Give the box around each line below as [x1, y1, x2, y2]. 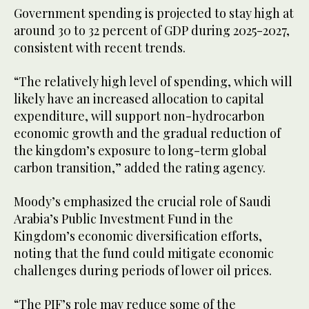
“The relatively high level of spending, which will [14, 72, 292, 90]
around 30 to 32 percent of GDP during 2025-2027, [14, 21, 290, 39]
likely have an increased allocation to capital [14, 90, 264, 107]
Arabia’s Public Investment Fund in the [14, 210, 233, 227]
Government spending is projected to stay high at [14, 4, 294, 21]
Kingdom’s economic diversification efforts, [14, 227, 262, 244]
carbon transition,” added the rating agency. [14, 159, 268, 176]
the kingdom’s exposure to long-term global [14, 141, 267, 159]
